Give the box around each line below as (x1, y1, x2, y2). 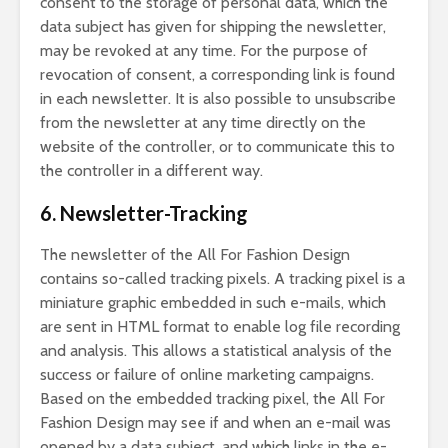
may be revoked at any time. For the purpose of (40, 41, 368, 60)
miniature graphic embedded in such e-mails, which (40, 293, 386, 312)
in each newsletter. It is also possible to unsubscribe (40, 89, 396, 108)
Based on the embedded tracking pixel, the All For (40, 389, 385, 408)
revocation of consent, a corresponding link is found (40, 65, 395, 84)
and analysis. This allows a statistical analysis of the (40, 341, 392, 360)
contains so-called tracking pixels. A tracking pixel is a (40, 269, 405, 288)
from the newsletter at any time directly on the (40, 113, 366, 132)
